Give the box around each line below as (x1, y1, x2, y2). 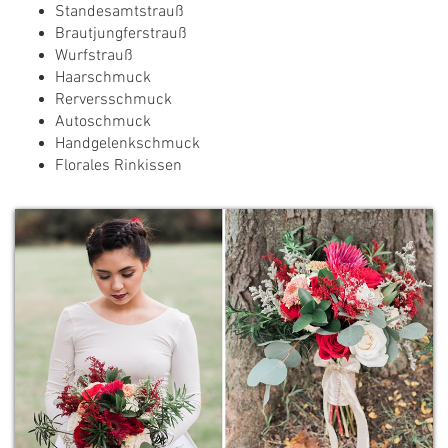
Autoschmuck (55, 111, 151, 132)
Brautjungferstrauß (55, 23, 187, 44)
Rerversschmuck (55, 89, 172, 110)
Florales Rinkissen (55, 155, 182, 176)
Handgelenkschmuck (55, 133, 200, 154)
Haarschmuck (55, 67, 151, 88)
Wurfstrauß (55, 45, 133, 66)
